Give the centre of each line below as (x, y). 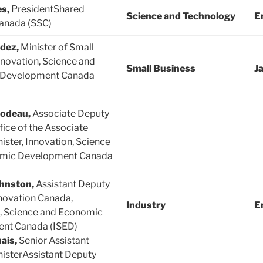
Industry (146, 205)
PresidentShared (48, 9)
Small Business (161, 69)
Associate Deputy (71, 114)
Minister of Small (57, 48)
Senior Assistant (54, 241)
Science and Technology (181, 16)
